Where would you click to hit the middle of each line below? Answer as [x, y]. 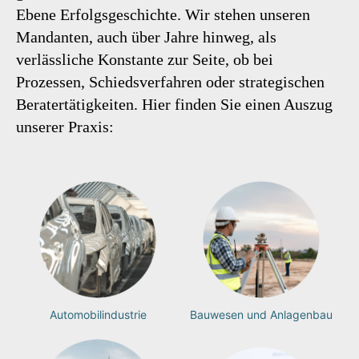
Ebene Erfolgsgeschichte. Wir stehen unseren [163, 14]
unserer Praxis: [65, 127]
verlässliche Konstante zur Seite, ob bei [145, 59]
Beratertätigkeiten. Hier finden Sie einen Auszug [174, 104]
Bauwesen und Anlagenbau [261, 314]
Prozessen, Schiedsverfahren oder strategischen [170, 82]
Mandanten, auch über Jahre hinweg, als [146, 37]
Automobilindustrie [98, 314]
